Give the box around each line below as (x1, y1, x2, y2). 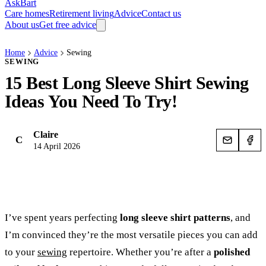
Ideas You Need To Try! (5, 91, 178, 111)
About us (5, 20, 39, 30)
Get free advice (39, 20, 96, 30)
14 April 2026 (33, 142, 80, 151)
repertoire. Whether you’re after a (67, 246, 214, 258)
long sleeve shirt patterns (120, 212, 230, 223)
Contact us (141, 8, 181, 18)
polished (214, 246, 250, 258)
